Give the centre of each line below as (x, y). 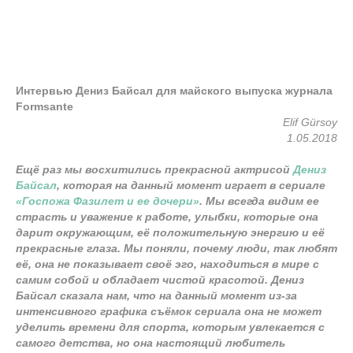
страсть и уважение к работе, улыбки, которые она (167, 216)
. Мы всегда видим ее (259, 201)
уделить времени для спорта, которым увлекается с (170, 327)
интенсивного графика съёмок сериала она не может (169, 311)
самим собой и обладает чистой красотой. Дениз (160, 279)
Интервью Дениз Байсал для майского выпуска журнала (174, 90)
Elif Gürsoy (310, 122)
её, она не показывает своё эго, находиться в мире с (167, 264)
